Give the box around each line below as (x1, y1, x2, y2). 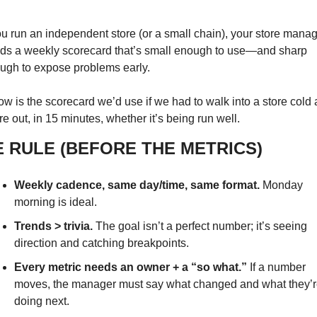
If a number (246, 261, 306, 274)
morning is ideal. (13, 196, 97, 209)
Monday (259, 179, 303, 192)
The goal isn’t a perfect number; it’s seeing (92, 220, 307, 233)
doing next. (13, 295, 69, 308)
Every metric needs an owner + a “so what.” (13, 261, 247, 274)
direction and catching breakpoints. (13, 237, 189, 250)
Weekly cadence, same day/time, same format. (13, 179, 260, 192)
